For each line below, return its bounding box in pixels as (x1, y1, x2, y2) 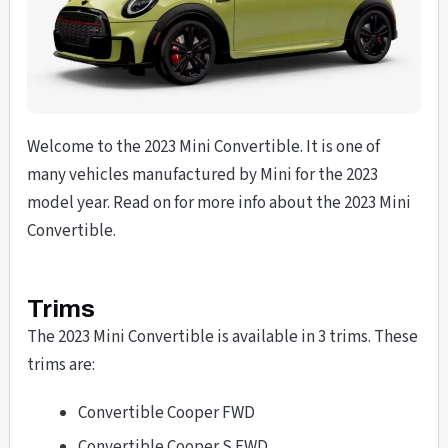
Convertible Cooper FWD (78, 400, 256, 425)
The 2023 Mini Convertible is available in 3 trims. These (27, 325, 419, 350)
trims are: (27, 353, 96, 378)
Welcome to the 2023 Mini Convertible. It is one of (27, 135, 381, 160)
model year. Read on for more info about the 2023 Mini (27, 191, 412, 216)
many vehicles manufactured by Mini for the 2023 (27, 163, 379, 188)
